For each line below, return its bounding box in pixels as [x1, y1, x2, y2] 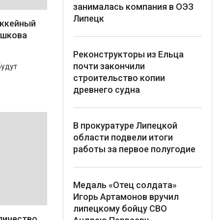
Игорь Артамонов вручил [73, 191, 179, 202]
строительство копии [73, 72, 165, 83]
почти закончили [73, 60, 145, 71]
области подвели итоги [73, 132, 173, 142]
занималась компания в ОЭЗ [73, 1, 193, 12]
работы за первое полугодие [73, 143, 195, 154]
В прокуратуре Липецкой [73, 120, 177, 131]
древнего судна [73, 84, 140, 95]
